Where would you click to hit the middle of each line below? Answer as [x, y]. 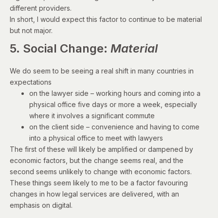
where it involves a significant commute [92, 115]
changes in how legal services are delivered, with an [94, 194]
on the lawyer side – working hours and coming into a [115, 93]
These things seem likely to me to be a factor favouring [99, 182]
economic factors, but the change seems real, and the [97, 160]
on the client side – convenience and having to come [114, 127]
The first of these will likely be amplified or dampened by [101, 149]
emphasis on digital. [41, 205]
